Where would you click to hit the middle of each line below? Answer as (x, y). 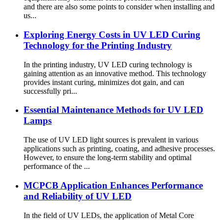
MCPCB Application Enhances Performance (113, 185)
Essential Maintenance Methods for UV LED (113, 110)
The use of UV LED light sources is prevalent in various (111, 140)
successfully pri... (50, 91)
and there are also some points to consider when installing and (119, 7)
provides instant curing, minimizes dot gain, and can (104, 82)
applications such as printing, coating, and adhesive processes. (119, 149)
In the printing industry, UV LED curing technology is (108, 64)
